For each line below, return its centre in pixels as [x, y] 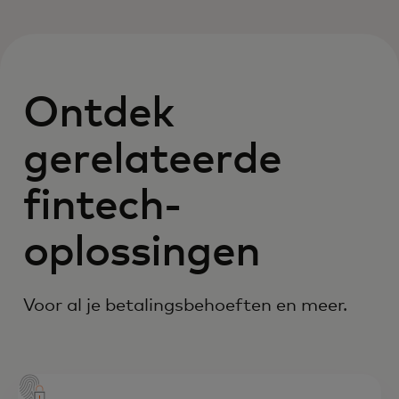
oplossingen [142, 252]
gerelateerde [153, 160]
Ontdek [99, 114]
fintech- [102, 206]
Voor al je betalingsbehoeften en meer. [187, 305]
